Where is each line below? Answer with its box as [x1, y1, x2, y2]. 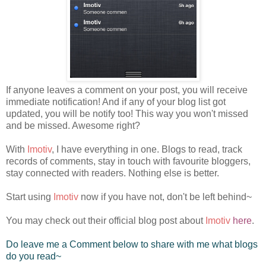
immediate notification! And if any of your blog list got [6, 96, 226, 107]
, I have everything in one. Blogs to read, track [52, 144, 242, 154]
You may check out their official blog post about [6, 215, 205, 226]
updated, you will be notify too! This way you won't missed [6, 108, 248, 119]
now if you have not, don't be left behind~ [78, 191, 252, 202]
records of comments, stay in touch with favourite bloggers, [6, 156, 251, 166]
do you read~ [6, 251, 61, 261]
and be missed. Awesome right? [6, 120, 140, 131]
